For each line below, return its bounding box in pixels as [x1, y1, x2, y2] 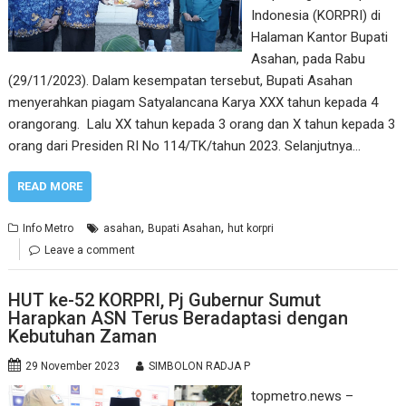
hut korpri [227, 222, 275, 235]
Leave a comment [44, 244, 136, 256]
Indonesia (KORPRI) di [250, 7, 381, 24]
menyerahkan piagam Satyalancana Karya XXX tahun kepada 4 [8, 94, 379, 111]
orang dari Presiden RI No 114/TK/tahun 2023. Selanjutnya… [8, 138, 362, 154]
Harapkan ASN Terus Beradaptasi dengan [8, 306, 349, 329]
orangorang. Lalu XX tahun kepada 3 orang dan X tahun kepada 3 [8, 116, 396, 132]
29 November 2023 [25, 359, 121, 372]
